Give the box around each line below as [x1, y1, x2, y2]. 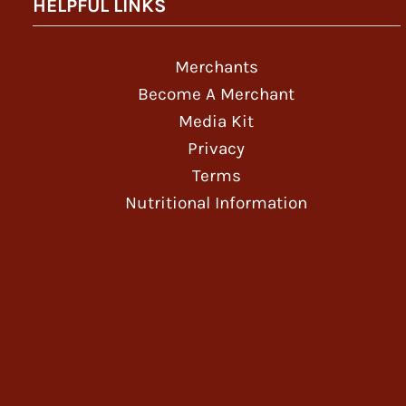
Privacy [188, 139, 246, 159]
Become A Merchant [138, 84, 295, 105]
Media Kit [179, 111, 255, 132]
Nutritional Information [125, 193, 308, 214]
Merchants [174, 57, 258, 78]
